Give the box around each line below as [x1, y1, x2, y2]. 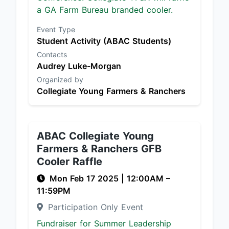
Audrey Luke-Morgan [37, 61, 121, 71]
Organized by [37, 75, 83, 84]
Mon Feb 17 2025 [50, 173, 121, 184]
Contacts [37, 50, 67, 59]
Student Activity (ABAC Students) [37, 36, 171, 46]
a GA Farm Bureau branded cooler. [37, 5, 173, 15]
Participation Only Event [45, 202, 143, 212]
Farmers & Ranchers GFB [37, 143, 162, 155]
